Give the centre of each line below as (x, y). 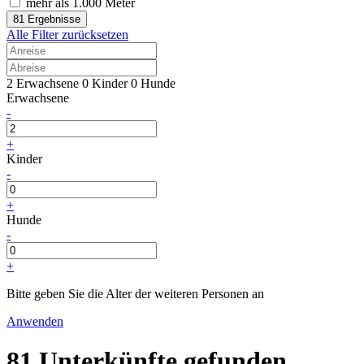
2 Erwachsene (43, 83)
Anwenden (35, 321)
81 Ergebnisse (47, 19)
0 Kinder (105, 83)
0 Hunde (153, 83)
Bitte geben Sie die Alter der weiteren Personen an (135, 293)
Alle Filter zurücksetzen (67, 34)
